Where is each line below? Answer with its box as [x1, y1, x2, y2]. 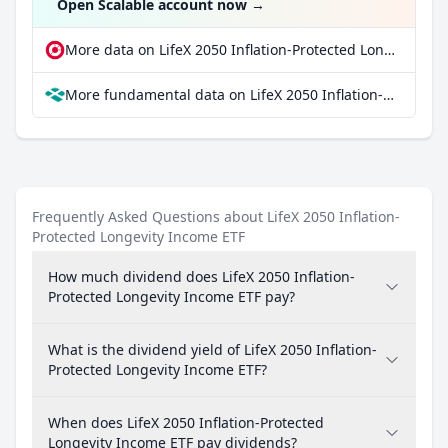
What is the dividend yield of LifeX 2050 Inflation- [48, 340, 377, 359]
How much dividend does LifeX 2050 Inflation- [48, 267, 355, 286]
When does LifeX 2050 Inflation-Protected [48, 413, 324, 432]
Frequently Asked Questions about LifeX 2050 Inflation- [32, 207, 400, 226]
